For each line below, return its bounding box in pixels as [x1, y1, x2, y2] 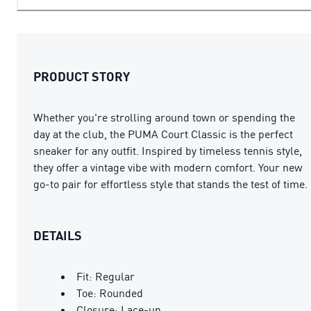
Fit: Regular [76, 269, 135, 283]
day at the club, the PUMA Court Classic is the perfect [33, 126, 293, 141]
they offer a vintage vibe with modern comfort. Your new [33, 160, 303, 174]
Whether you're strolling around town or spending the [33, 110, 295, 124]
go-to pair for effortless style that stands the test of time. [33, 176, 308, 191]
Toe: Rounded [76, 285, 143, 300]
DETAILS [33, 227, 82, 243]
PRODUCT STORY [33, 68, 130, 84]
